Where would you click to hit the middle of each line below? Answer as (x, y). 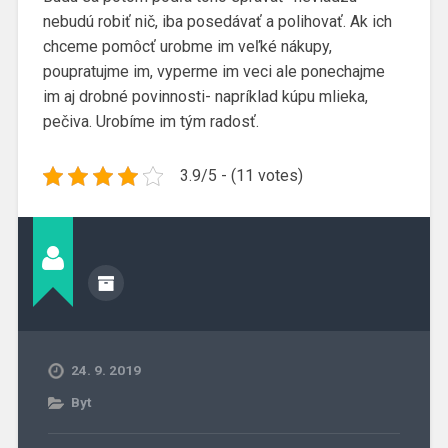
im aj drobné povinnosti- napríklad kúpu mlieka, (205, 96)
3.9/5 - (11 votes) (241, 176)
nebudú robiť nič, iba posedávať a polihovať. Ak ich (217, 21)
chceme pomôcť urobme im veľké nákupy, (187, 46)
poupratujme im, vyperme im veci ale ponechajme (213, 71)
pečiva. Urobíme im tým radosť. (150, 121)
